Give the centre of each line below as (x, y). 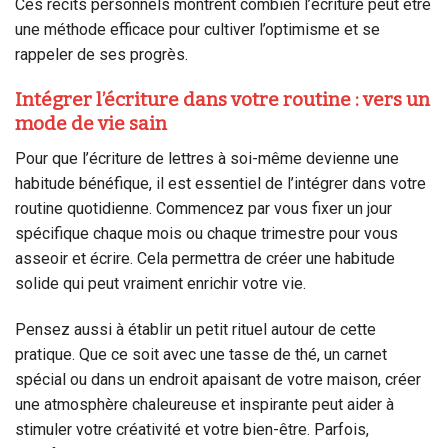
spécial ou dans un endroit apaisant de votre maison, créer (218, 379)
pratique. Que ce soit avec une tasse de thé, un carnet (201, 354)
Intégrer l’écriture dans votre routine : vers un (222, 100)
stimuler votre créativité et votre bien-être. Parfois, (192, 429)
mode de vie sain (91, 124)
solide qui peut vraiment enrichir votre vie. (160, 283)
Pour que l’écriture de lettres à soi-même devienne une (207, 158)
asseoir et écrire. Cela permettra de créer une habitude (205, 258)
